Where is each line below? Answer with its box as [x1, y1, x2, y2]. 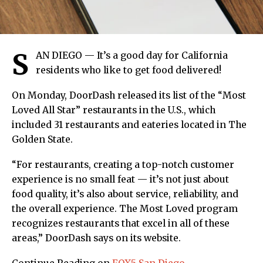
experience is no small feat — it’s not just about [12, 174, 229, 186]
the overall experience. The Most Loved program [12, 203, 238, 215]
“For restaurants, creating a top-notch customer [12, 159, 234, 171]
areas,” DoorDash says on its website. [12, 232, 181, 244]
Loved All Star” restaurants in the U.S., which [12, 104, 215, 116]
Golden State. [12, 134, 73, 146]
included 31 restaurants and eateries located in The [12, 119, 247, 131]
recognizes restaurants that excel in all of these [12, 218, 230, 230]
